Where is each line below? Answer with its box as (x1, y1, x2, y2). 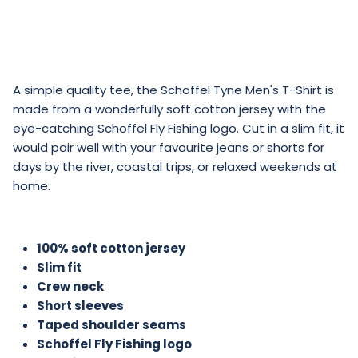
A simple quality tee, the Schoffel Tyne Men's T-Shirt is (13, 82, 334, 99)
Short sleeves (37, 297, 124, 315)
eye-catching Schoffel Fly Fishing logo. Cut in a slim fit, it (13, 120, 344, 137)
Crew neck (37, 278, 104, 296)
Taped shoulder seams (37, 316, 186, 334)
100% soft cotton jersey (37, 240, 185, 257)
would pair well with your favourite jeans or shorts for (13, 139, 324, 157)
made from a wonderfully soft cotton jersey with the (13, 101, 326, 118)
